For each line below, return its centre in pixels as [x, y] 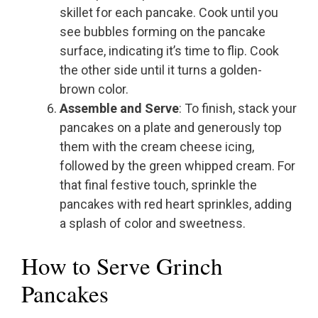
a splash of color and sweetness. [153, 224]
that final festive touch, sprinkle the [158, 185]
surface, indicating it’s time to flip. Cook [169, 51]
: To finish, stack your [238, 109]
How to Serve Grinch [122, 266]
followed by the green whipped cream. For [177, 166]
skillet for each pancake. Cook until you [169, 13]
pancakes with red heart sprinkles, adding [176, 204]
